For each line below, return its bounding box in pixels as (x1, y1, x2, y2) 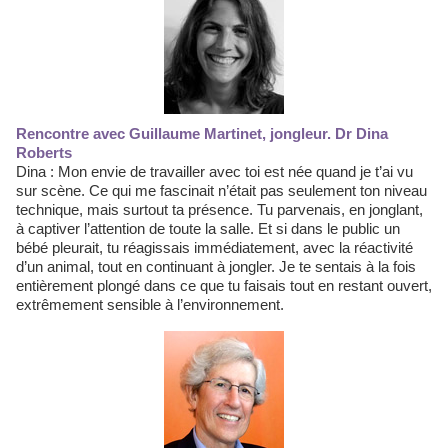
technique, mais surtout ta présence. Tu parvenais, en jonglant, (16, 201, 423, 218)
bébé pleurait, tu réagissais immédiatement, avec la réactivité (16, 239, 413, 256)
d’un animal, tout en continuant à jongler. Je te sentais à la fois (16, 258, 416, 275)
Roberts (16, 144, 72, 161)
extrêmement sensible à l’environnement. (16, 296, 284, 313)
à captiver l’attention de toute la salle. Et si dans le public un (16, 220, 400, 237)
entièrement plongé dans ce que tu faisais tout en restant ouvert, (16, 277, 432, 294)
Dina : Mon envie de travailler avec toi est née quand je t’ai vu (16, 163, 413, 180)
